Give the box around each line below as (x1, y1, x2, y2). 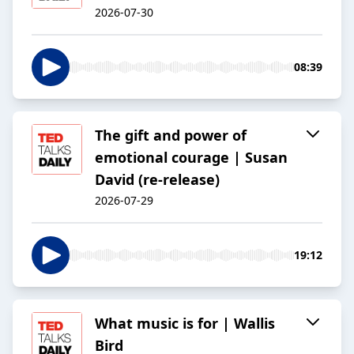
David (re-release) (95, 170, 220, 190)
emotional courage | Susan (95, 148, 288, 168)
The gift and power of (95, 126, 247, 145)
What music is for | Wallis (95, 314, 275, 333)
